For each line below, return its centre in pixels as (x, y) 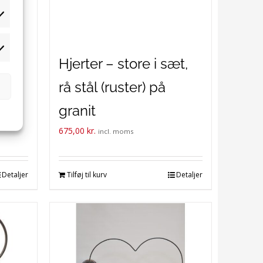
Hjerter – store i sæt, (123, 64)
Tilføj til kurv (87, 175)
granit (77, 111)
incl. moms (116, 131)
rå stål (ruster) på (112, 87)
